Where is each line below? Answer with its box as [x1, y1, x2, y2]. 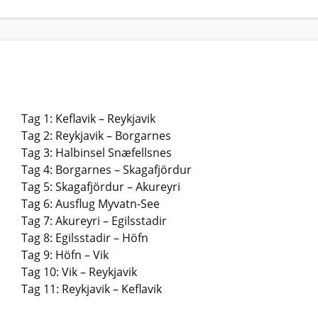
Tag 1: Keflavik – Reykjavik [21, 110, 155, 126]
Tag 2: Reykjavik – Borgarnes [21, 127, 171, 143]
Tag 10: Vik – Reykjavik [21, 263, 137, 280]
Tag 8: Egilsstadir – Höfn [21, 229, 148, 246]
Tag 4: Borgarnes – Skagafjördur [21, 161, 192, 177]
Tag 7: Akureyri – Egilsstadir [21, 212, 167, 229]
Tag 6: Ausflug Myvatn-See [21, 195, 160, 212]
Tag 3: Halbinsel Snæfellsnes [21, 144, 172, 160]
